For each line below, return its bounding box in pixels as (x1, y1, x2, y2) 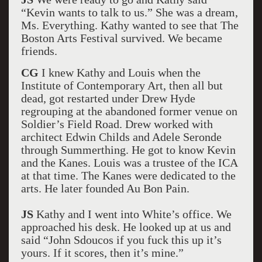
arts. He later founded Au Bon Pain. (20, 182, 189, 195)
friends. (20, 44, 57, 57)
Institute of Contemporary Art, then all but (20, 79, 223, 92)
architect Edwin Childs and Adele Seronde (20, 130, 222, 143)
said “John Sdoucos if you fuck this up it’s (20, 233, 222, 246)
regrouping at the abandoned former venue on (20, 105, 237, 118)
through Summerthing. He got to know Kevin (20, 143, 236, 156)
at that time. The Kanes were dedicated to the (20, 169, 236, 182)
